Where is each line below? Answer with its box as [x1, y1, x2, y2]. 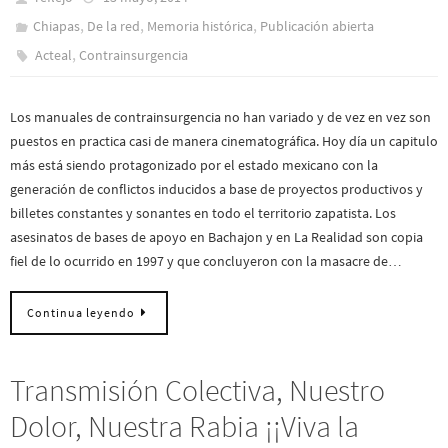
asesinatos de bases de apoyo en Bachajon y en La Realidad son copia [10, 228, 423, 247]
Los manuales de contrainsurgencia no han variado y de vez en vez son [10, 108, 431, 127]
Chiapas [33, 17, 81, 36]
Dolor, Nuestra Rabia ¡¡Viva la [10, 406, 359, 445]
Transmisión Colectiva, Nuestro [10, 370, 385, 409]
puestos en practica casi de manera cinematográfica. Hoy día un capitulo [10, 132, 438, 151]
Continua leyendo [27, 305, 135, 320]
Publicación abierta [260, 17, 375, 36]
